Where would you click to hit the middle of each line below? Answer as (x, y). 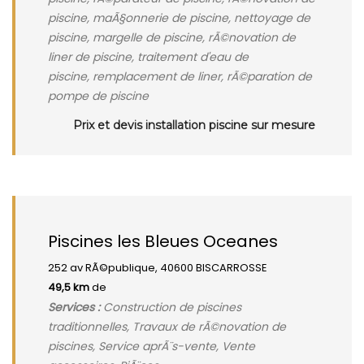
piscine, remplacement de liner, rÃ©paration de (180, 76)
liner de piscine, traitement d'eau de (148, 57)
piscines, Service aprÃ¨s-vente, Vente (152, 346)
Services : (74, 307)
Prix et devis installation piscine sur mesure (194, 125)
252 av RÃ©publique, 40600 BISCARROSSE (158, 268)
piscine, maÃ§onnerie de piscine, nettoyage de (179, 18)
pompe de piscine (98, 96)
